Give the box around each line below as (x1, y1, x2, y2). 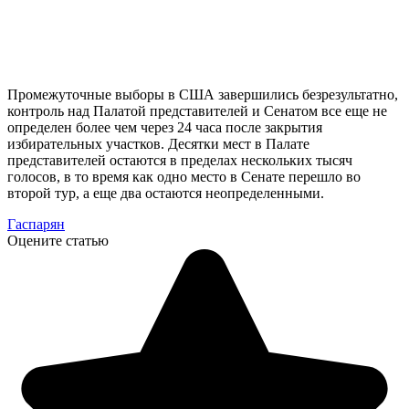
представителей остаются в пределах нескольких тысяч (7, 152, 352, 168)
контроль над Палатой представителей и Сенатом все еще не (7, 102, 387, 119)
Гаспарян (7, 215, 65, 232)
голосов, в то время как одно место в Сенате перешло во (7, 168, 361, 184)
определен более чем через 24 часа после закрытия (7, 119, 322, 135)
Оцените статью (7, 232, 109, 248)
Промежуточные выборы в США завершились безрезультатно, (7, 86, 398, 102)
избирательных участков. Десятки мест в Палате (7, 135, 309, 152)
